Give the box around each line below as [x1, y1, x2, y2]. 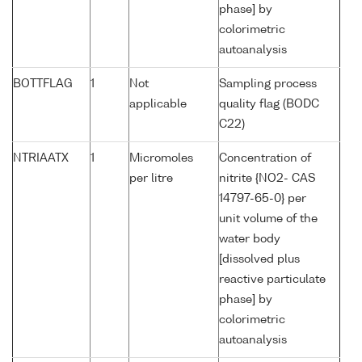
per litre [129, 173, 173, 185]
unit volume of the [219, 213, 318, 225]
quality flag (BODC [219, 99, 319, 111]
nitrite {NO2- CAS [219, 173, 315, 185]
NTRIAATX [13, 153, 69, 165]
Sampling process [219, 78, 317, 90]
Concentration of [219, 153, 311, 165]
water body [219, 234, 280, 246]
